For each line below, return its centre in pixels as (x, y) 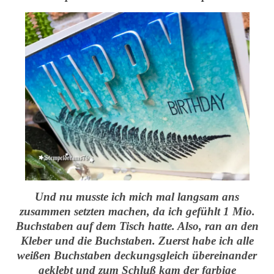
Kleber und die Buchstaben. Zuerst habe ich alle (137, 241)
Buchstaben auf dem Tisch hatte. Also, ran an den (137, 226)
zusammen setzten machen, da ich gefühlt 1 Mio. (137, 211)
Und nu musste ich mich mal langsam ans (137, 197)
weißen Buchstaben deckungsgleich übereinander (137, 255)
